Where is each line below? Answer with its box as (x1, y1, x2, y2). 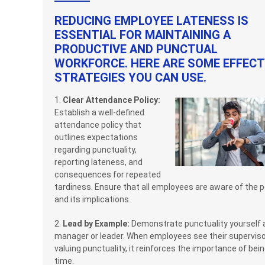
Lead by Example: (63, 219, 130, 229)
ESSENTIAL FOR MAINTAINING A (54, 28, 231, 43)
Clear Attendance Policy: (63, 95, 160, 105)
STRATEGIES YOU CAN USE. (54, 70, 206, 85)
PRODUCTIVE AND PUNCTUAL (54, 42, 218, 57)
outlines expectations (54, 132, 138, 143)
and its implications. (54, 195, 131, 205)
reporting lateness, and (54, 157, 143, 167)
